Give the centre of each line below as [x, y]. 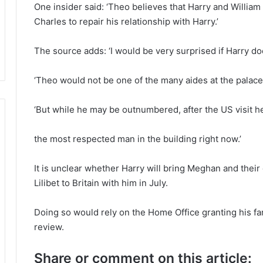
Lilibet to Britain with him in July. [101, 183]
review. [49, 227]
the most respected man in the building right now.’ [138, 139]
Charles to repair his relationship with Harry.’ [126, 21]
